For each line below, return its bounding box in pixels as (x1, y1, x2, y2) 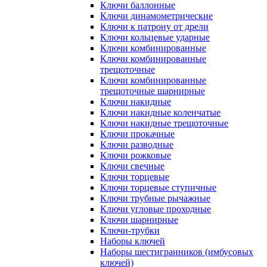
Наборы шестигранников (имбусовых (100, 247, 253, 257)
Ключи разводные (100, 139, 173, 150)
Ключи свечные (100, 161, 164, 171)
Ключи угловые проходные (100, 204, 211, 214)
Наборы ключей (100, 236, 165, 246)
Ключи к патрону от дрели (100, 21, 209, 32)
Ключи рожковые (100, 150, 171, 160)
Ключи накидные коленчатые (100, 107, 221, 117)
